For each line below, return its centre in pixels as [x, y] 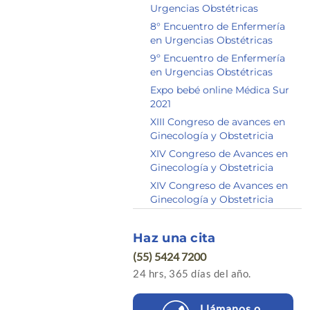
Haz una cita [174, 238]
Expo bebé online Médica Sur [220, 90]
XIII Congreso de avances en [218, 122]
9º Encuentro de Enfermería [218, 58]
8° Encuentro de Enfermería [218, 26]
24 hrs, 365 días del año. [192, 273]
